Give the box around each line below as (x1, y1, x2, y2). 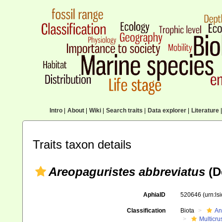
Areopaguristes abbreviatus (49, 165, 205, 178)
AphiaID (143, 191, 166, 198)
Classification (126, 207, 166, 214)
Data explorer (147, 107, 186, 114)
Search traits (106, 107, 143, 114)
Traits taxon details (33, 138, 131, 151)
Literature (191, 107, 219, 114)
